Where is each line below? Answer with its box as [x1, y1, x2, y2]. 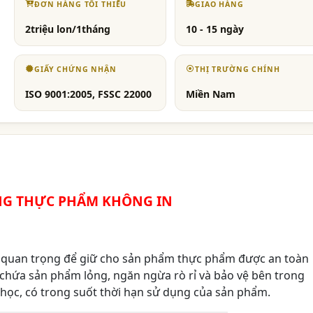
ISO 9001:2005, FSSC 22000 [25, 87, 152, 101]
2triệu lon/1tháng [25, 22, 111, 36]
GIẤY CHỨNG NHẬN [34, 64, 117, 75]
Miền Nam [186, 87, 236, 101]
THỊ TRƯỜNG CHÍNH [195, 64, 280, 75]
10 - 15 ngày [186, 22, 245, 36]
